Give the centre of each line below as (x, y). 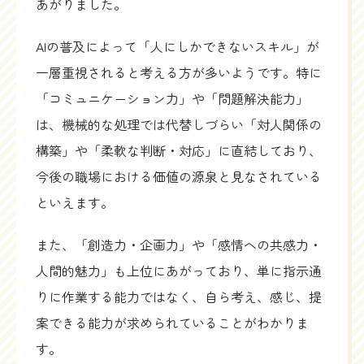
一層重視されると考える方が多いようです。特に (179, 73)
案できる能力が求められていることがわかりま (172, 323)
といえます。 (75, 203)
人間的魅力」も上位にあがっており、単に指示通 (179, 271)
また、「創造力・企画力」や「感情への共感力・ (179, 245)
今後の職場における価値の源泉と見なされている (179, 177)
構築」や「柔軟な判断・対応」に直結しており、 (179, 151)
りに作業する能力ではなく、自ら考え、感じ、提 (179, 297)
